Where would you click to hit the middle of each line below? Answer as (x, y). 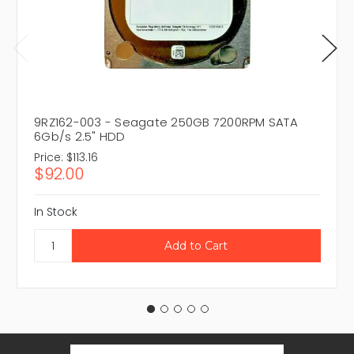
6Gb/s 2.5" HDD (80, 137)
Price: (49, 158)
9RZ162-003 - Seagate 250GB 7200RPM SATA (166, 122)
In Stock (56, 212)
